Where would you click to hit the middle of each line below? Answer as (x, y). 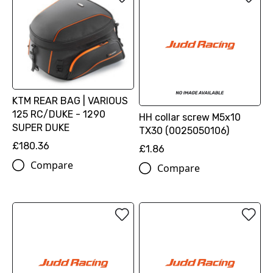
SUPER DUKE (41, 128)
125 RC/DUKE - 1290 (59, 115)
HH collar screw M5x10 (190, 117)
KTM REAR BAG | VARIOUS (70, 101)
